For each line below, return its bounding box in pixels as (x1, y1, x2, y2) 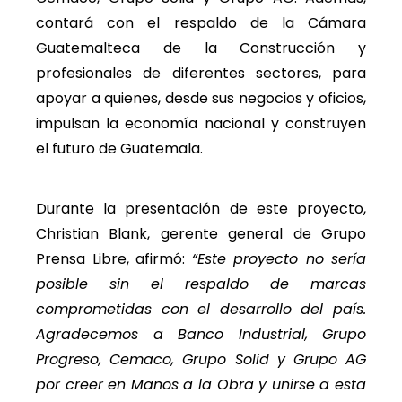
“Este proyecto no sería (191, 248, 366, 269)
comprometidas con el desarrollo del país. (36, 298, 366, 319)
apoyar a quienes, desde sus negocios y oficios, (36, 88, 366, 109)
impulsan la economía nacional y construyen (36, 113, 366, 135)
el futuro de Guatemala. (36, 138, 203, 160)
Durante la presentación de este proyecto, (36, 197, 366, 219)
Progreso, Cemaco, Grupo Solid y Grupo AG (36, 348, 366, 370)
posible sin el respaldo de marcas (36, 273, 366, 294)
